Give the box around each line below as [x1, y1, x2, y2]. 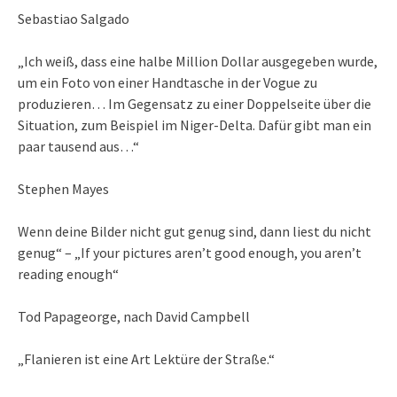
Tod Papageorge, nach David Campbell [18, 307, 250, 325]
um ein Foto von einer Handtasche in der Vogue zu [18, 73, 317, 91]
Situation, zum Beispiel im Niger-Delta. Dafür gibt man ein [18, 115, 371, 134]
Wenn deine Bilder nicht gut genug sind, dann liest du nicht [18, 222, 371, 240]
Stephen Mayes [18, 179, 109, 198]
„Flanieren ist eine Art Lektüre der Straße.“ [18, 349, 275, 368]
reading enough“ [18, 264, 119, 283]
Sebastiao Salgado [18, 9, 129, 27]
